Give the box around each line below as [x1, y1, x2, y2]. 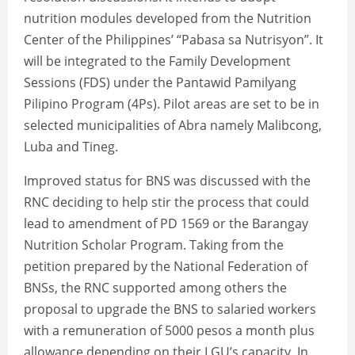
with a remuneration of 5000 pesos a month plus [24, 322, 315, 340]
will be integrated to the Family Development [24, 52, 291, 71]
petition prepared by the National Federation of [24, 258, 307, 276]
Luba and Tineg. [24, 138, 118, 156]
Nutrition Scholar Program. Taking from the [24, 236, 284, 254]
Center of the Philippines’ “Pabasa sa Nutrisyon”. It [24, 31, 323, 49]
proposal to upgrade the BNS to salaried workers [24, 300, 316, 319]
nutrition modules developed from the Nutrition [24, 10, 311, 28]
